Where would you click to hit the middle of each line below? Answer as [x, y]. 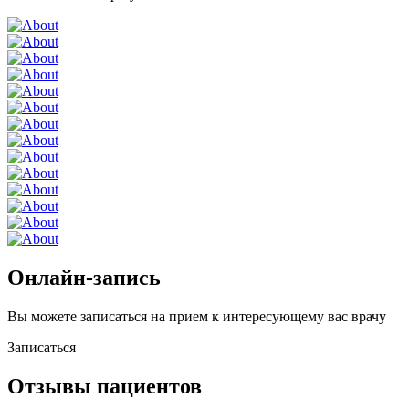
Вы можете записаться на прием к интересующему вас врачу [197, 317]
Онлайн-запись [84, 278]
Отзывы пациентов [105, 387]
